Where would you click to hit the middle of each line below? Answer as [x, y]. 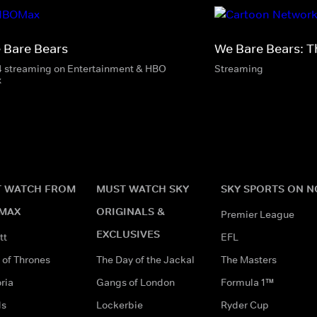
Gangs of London [136, 282]
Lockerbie [120, 305]
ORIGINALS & [131, 211]
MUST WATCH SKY [143, 188]
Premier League [258, 214]
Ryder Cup [245, 305]
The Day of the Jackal [145, 259]
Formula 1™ [247, 282]
